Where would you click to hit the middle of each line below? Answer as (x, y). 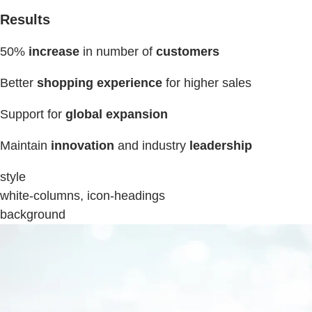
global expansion (117, 114)
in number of (118, 51)
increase (54, 51)
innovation (83, 145)
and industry (152, 145)
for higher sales (207, 83)
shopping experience (100, 83)
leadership (221, 145)
